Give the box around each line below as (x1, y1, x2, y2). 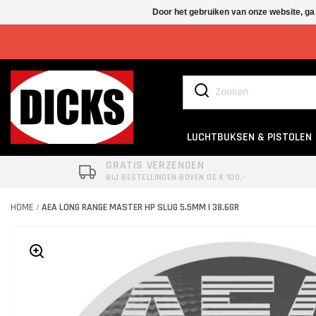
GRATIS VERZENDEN (106, 157, 205, 173)
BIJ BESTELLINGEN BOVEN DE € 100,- (106, 171, 246, 183)
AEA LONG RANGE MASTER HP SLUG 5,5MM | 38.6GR (42, 200, 239, 214)
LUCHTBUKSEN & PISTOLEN (187, 130, 312, 145)
